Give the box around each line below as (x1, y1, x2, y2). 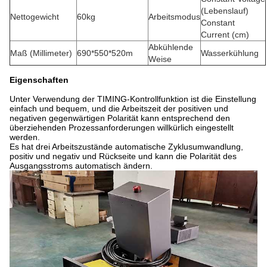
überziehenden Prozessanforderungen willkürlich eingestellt (10, 123, 234, 132)
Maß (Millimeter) (10, 48, 72, 58)
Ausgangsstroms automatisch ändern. (10, 161, 153, 170)
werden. (10, 132, 40, 142)
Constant (201, 18, 235, 27)
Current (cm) (201, 30, 249, 39)
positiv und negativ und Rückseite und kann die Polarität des (10, 151, 237, 161)
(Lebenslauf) (201, 6, 249, 15)
